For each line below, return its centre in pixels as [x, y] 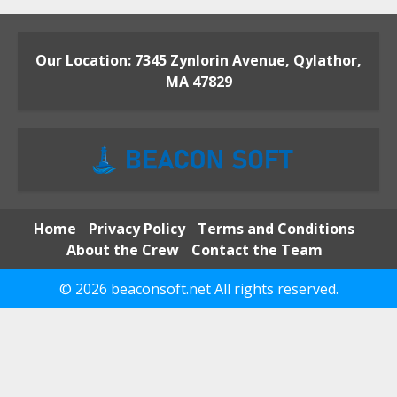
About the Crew [122, 250]
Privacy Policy [137, 229]
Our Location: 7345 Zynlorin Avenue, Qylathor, [198, 61]
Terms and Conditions [276, 229]
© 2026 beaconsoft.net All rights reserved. [198, 289]
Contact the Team [257, 250]
